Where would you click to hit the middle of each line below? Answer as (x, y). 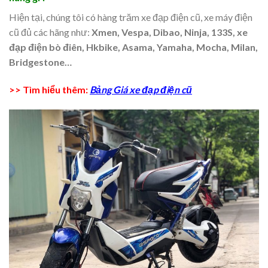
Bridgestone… (40, 62)
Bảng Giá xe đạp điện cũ (141, 90)
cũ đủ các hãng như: (50, 32)
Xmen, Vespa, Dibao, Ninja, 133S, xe (170, 32)
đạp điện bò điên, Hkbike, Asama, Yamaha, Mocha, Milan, (133, 47)
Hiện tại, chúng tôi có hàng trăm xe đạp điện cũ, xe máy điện (131, 17)
